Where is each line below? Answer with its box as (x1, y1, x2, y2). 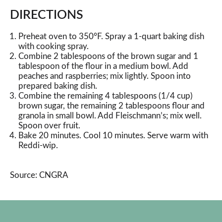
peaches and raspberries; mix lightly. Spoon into (18, 72, 191, 80)
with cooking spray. (18, 42, 89, 51)
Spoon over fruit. (18, 121, 80, 130)
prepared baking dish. (18, 82, 97, 90)
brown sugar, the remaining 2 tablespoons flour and (18, 102, 205, 110)
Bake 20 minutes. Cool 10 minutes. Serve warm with (18, 131, 208, 140)
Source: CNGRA (10, 171, 68, 179)
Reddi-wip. (18, 141, 58, 150)
